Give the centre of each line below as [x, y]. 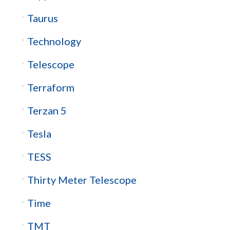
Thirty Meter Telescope [82, 179]
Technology [54, 41]
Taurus [42, 18]
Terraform [51, 87]
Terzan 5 [47, 110]
